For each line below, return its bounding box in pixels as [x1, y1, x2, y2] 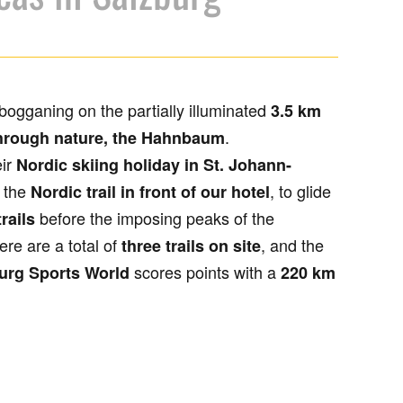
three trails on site [121, 234, 261, 257]
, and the [261, 233, 324, 256]
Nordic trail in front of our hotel [31, 180, 270, 203]
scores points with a [130, 260, 281, 283]
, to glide [270, 179, 331, 202]
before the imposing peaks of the [35, 206, 274, 229]
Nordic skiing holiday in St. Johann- [16, 153, 291, 176]
